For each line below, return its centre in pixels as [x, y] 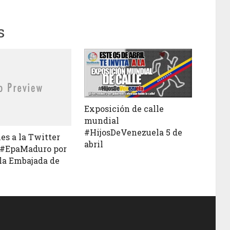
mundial [101, 120]
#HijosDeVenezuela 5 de [133, 132]
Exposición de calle [124, 108]
